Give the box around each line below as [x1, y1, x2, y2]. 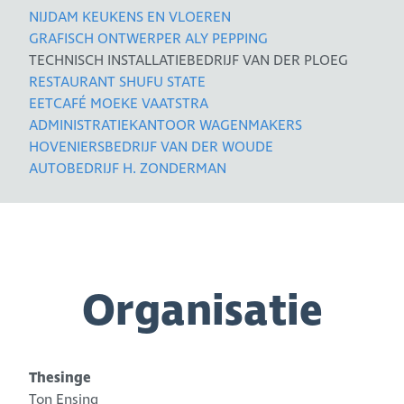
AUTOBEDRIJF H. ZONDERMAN [29, 158, 227, 179]
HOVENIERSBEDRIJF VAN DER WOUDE [29, 136, 274, 157]
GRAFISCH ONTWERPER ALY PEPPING [29, 28, 269, 49]
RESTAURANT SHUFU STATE [29, 71, 207, 92]
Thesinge [29, 368, 92, 388]
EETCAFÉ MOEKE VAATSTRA [29, 93, 209, 114]
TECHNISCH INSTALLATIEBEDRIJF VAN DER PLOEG [29, 50, 349, 70]
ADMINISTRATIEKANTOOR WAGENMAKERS [29, 115, 303, 135]
